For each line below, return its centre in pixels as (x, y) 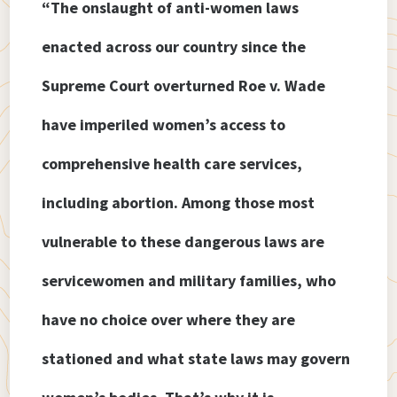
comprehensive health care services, (172, 164)
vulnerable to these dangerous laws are (183, 242)
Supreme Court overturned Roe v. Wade (184, 86)
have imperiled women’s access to (164, 125)
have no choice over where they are (169, 320)
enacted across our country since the (174, 47)
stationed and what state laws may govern (196, 359)
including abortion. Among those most (179, 203)
